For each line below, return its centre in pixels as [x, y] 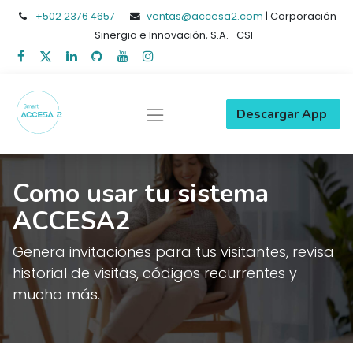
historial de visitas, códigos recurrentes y [155, 273]
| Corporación [300, 16]
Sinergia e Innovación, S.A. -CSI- [176, 35]
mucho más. [56, 295]
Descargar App [283, 115]
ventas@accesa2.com [205, 16]
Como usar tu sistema [141, 193]
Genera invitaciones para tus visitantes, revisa [173, 252]
